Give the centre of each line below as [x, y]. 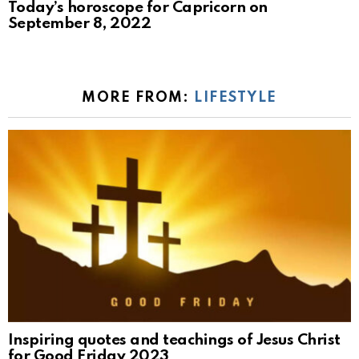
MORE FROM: [138, 97]
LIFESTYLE [236, 97]
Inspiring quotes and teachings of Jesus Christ [174, 341]
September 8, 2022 [80, 23]
